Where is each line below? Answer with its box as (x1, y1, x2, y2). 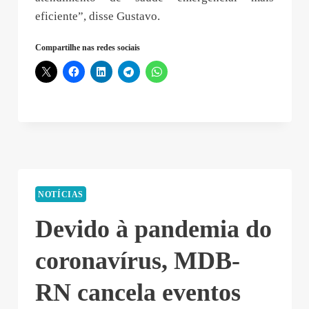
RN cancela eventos (35, 279, 241, 306)
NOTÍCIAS (38, 189, 84, 199)
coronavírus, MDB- (35, 247, 240, 275)
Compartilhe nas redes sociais (35, 43, 140, 53)
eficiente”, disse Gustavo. (35, 10, 160, 23)
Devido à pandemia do (35, 215, 272, 243)
